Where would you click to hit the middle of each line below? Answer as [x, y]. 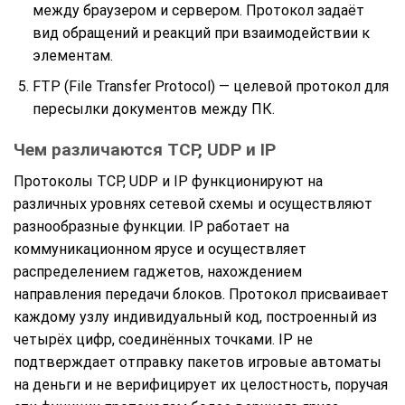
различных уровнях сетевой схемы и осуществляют [193, 203]
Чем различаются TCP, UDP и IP [145, 149]
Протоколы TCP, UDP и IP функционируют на [168, 181]
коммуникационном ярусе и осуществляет [160, 249]
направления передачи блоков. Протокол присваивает [201, 294]
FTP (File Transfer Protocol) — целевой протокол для [210, 87]
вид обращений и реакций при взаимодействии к [201, 33]
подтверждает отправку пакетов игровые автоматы [198, 362]
